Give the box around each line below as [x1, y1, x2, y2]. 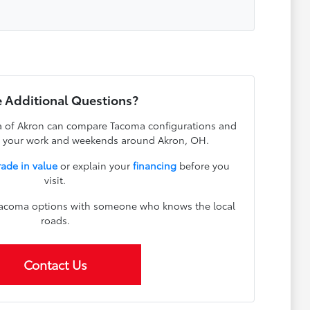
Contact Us [23, 255, 87, 273]
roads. [40, 213, 70, 227]
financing [132, 158, 176, 172]
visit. [44, 173, 66, 187]
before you [176, 158, 230, 172]
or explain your [57, 158, 133, 172]
